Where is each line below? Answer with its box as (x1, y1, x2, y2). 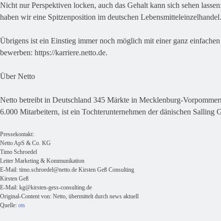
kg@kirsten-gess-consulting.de (19, 184, 92, 191)
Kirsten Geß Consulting (77, 166, 134, 174)
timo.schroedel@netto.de (19, 166, 77, 174)
